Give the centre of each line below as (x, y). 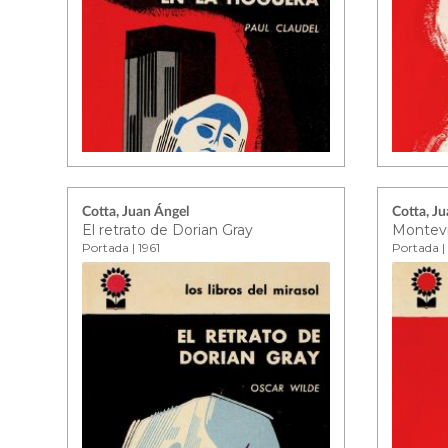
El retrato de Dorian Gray (168, 230)
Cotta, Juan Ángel (136, 212)
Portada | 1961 (121, 247)
